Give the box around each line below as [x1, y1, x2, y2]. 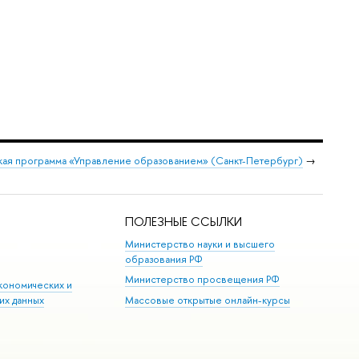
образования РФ [125, 252, 204, 266]
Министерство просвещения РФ [125, 272, 280, 287]
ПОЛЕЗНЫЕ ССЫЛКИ [125, 213, 243, 231]
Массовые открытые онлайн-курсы [125, 292, 291, 307]
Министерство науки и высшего [125, 236, 276, 251]
